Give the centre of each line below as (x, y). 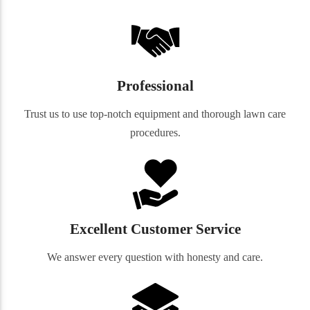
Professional (155, 86)
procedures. (155, 133)
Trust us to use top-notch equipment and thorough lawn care (155, 114)
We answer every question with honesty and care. (155, 257)
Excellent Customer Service (155, 229)
